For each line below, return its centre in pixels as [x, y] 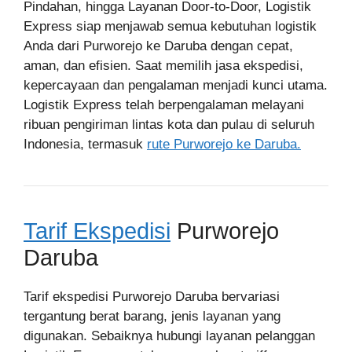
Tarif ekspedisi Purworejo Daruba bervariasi [152, 297]
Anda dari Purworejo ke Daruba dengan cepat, [158, 46]
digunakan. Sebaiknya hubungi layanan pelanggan [169, 336]
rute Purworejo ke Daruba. [224, 144]
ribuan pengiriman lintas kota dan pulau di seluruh [169, 125]
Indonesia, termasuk [85, 144]
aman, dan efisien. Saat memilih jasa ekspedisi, [163, 66]
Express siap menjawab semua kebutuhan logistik [170, 26]
